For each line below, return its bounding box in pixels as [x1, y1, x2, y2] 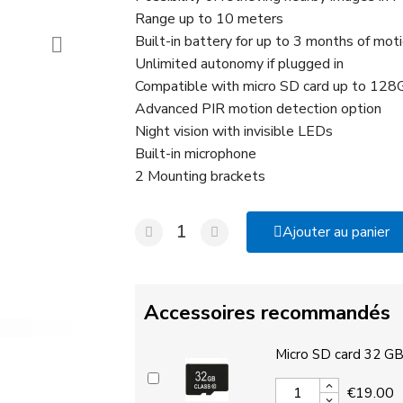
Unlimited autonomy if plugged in [134, 54, 344, 74]
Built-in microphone [134, 144, 256, 164]
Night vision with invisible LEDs [134, 121, 333, 141]
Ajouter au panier [282, 222, 390, 242]
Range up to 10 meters [134, 9, 283, 29]
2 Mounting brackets [134, 166, 265, 186]
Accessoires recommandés [143, 299, 390, 327]
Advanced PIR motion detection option [134, 99, 381, 119]
